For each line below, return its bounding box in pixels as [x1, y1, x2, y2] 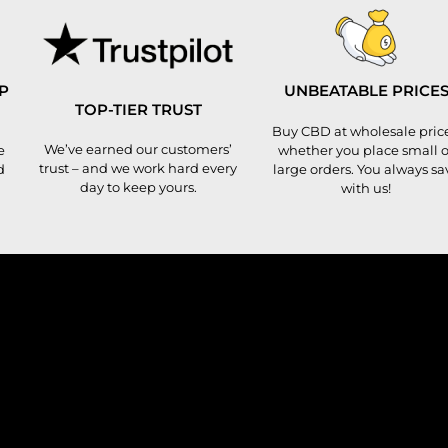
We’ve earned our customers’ [44, 141, 232, 158]
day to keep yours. [79, 179, 197, 196]
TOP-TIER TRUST [74, 99, 202, 119]
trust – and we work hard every [39, 160, 237, 177]
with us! [341, 179, 391, 196]
